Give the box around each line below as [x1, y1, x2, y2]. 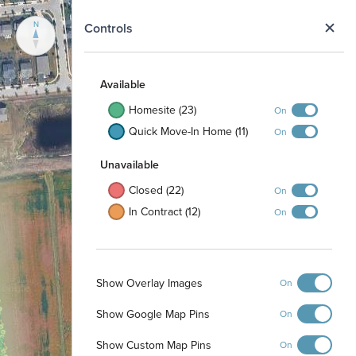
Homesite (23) [129, 102, 196, 118]
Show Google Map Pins [96, 305, 210, 322]
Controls [84, 18, 133, 37]
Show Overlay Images [96, 274, 203, 291]
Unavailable [100, 157, 159, 172]
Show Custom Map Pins [96, 336, 211, 353]
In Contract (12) [129, 203, 200, 219]
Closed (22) [129, 182, 184, 198]
